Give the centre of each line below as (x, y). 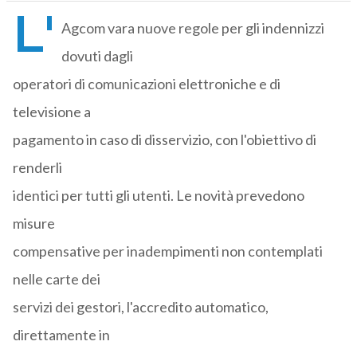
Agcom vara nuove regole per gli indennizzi (192, 28)
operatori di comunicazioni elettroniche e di (146, 84)
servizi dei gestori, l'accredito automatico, (140, 307)
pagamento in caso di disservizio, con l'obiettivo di (164, 140)
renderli (37, 168)
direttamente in (61, 335)
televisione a (51, 112)
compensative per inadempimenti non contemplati (167, 251)
